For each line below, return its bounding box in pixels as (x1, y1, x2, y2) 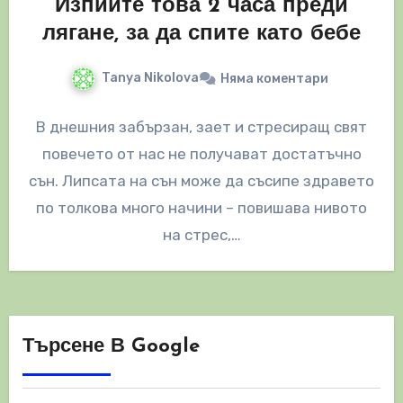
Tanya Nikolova (102, 70, 199, 86)
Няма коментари (220, 71, 328, 87)
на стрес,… (162, 226, 241, 245)
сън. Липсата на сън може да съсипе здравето (29, 172, 374, 191)
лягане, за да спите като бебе (42, 23, 361, 46)
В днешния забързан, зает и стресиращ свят (36, 118, 367, 137)
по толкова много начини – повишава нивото (36, 199, 367, 218)
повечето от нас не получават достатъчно (41, 145, 362, 164)
